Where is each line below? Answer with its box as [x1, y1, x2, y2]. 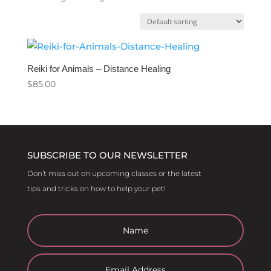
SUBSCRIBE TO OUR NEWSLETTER [27, 149, 188, 162]
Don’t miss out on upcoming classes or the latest [27, 169, 201, 178]
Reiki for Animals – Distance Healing [27, 63, 171, 74]
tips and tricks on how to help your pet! [27, 184, 166, 194]
